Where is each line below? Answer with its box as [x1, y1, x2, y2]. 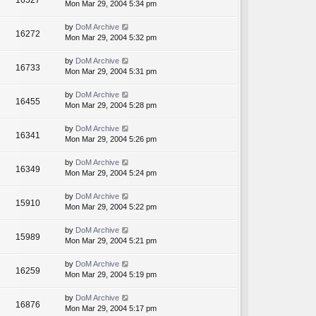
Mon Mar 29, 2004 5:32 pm [65, 33, 157, 42]
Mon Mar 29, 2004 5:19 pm [65, 270, 157, 279]
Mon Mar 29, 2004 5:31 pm [65, 67, 157, 76]
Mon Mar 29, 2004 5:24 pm [65, 169, 157, 178]
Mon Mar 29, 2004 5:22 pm [65, 202, 157, 212]
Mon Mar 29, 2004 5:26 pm [65, 135, 157, 144]
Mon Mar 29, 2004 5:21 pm [65, 236, 157, 245]
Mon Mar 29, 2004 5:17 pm [65, 304, 157, 313]
